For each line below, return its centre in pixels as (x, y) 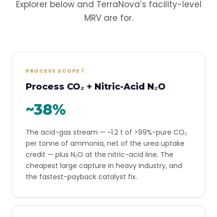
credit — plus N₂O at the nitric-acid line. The (100, 155)
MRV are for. (108, 18)
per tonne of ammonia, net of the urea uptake (105, 143)
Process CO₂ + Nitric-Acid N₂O (96, 87)
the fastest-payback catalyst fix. (81, 177)
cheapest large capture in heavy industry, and (104, 166)
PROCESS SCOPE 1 (55, 71)
